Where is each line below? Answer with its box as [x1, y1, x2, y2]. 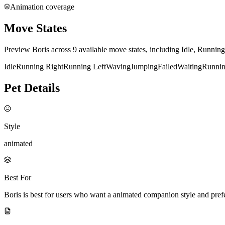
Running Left [63, 62, 106, 71]
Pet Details [4, 81, 60, 94]
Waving [106, 62, 131, 71]
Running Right [16, 62, 63, 71]
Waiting [177, 62, 202, 71]
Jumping [131, 62, 158, 71]
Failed [158, 62, 177, 71]
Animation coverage [10, 2, 74, 11]
